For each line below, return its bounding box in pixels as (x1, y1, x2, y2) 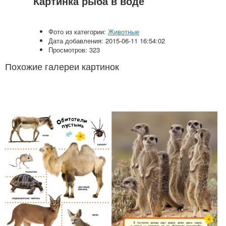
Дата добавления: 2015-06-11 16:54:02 (48, 36, 165, 45)
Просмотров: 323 (48, 45, 100, 54)
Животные (108, 27, 139, 36)
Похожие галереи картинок (5, 60, 119, 73)
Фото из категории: (48, 27, 108, 36)
